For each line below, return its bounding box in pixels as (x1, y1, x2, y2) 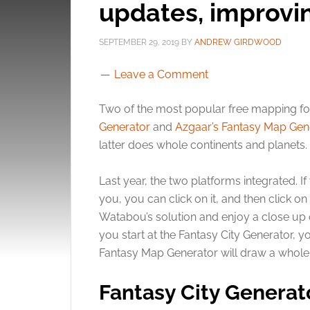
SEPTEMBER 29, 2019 (99, 37, 179, 47)
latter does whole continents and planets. (99, 138, 307, 152)
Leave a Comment (114, 68, 208, 81)
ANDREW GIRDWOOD (194, 37, 282, 47)
